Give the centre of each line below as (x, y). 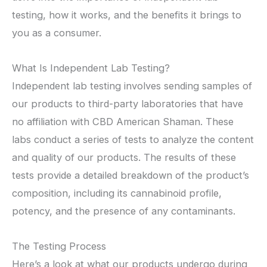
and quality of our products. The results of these (124, 157)
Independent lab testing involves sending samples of (132, 86)
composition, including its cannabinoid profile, (117, 193)
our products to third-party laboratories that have (128, 103)
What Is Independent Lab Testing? (91, 68)
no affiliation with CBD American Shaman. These (123, 121)
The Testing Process (59, 246)
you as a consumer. (57, 33)
